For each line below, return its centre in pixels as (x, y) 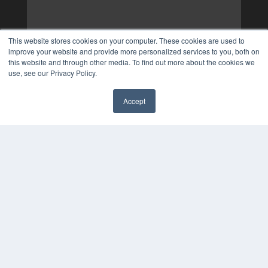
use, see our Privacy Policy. (53, 73)
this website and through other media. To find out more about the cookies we (132, 62)
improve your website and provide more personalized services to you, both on (134, 51)
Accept (134, 101)
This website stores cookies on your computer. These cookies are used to (127, 40)
